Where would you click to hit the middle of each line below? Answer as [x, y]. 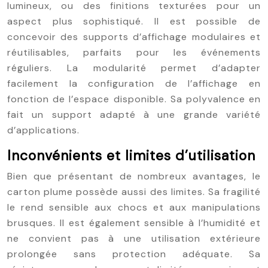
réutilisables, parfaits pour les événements [134, 52]
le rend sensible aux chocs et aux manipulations [134, 207]
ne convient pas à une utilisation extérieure [134, 238]
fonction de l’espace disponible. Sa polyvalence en [134, 99]
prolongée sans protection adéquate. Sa [134, 254]
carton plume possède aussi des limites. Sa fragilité [134, 192]
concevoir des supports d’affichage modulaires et [134, 37]
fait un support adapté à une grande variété [134, 115]
